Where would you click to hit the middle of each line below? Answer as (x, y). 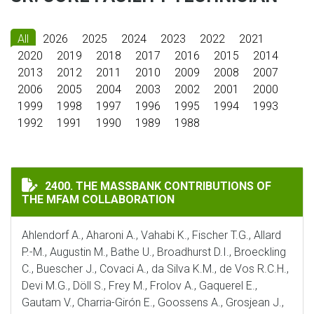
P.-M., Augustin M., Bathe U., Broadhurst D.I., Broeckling (154, 252)
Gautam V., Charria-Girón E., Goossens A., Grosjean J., (153, 302)
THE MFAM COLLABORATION (98, 199)
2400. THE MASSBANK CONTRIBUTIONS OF (158, 186)
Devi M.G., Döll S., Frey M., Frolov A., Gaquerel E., (139, 286)
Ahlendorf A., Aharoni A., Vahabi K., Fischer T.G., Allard (151, 235)
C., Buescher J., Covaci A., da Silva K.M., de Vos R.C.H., (155, 269)
